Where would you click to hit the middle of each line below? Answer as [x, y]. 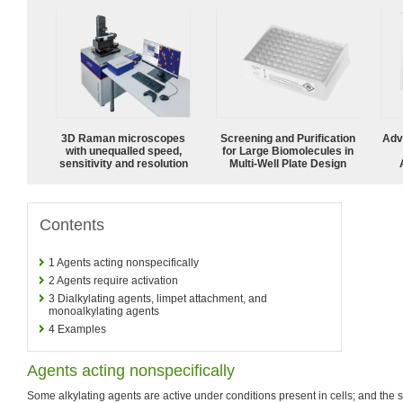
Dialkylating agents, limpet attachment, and [162, 298]
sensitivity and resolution [123, 163]
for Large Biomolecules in [288, 151]
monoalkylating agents [104, 311]
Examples [82, 329]
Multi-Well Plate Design [288, 163]
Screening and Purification [288, 138]
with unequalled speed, [123, 151]
